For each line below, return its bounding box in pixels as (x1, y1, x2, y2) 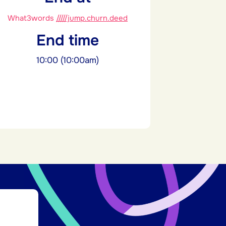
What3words (8, 13, 56, 24)
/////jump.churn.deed (56, 13, 128, 24)
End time (36, 31, 99, 50)
